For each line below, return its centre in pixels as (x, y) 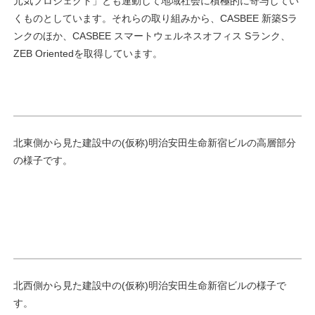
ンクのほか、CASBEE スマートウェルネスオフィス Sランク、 (152, 36)
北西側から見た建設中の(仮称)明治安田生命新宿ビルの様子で (150, 286)
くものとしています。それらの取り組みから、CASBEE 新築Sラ (155, 18)
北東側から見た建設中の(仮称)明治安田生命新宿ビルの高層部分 (155, 143)
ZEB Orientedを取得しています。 (88, 53)
